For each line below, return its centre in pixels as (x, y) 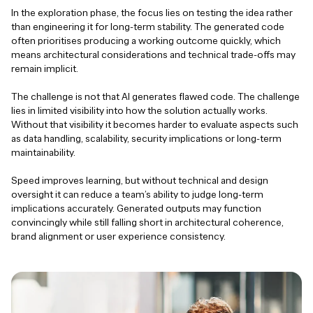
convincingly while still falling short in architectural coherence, (147, 223)
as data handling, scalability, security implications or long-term (146, 139)
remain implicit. (45, 69)
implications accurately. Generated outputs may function (136, 209)
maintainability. (43, 153)
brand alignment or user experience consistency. (118, 237)
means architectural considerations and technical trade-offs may (153, 55)
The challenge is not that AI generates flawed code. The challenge (155, 97)
